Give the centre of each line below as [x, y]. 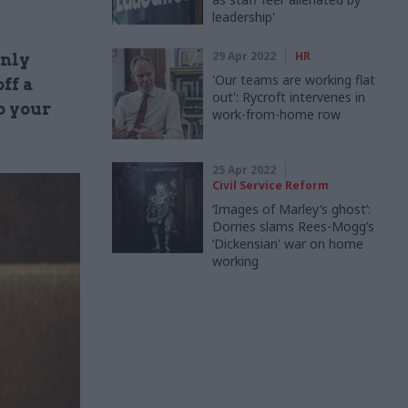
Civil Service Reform [270, 185]
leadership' [244, 17]
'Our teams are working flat [294, 80]
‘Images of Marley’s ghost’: [291, 209]
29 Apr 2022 [244, 56]
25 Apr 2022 [244, 170]
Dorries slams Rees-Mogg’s [293, 226]
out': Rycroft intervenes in [289, 97]
